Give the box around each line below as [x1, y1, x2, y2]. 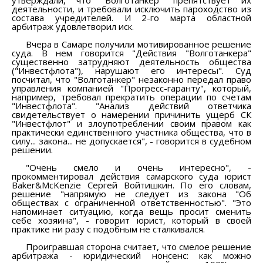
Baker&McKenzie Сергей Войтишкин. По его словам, [12, 178, 251, 191]
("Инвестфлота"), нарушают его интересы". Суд [12, 64, 251, 76]
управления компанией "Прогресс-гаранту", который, [12, 82, 251, 94]
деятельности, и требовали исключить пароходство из [12, 2, 251, 15]
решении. [12, 143, 53, 156]
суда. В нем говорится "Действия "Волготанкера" [12, 46, 251, 59]
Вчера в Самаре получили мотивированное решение [26, 38, 251, 50]
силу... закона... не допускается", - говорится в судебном [12, 134, 251, 147]
